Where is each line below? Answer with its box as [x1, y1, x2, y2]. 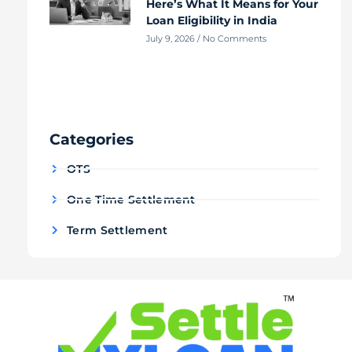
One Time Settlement [67, 192, 196, 207]
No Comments [200, 32, 266, 44]
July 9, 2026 [145, 32, 197, 44]
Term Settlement [67, 223, 168, 238]
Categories [49, 130, 134, 149]
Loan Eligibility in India [145, 13, 277, 27]
